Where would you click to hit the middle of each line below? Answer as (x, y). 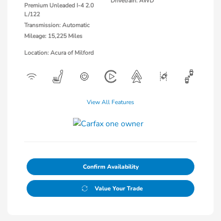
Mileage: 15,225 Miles (53, 36)
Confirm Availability (110, 166)
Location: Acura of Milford (59, 53)
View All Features (110, 102)
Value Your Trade (119, 188)
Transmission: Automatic (57, 25)
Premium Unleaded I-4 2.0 (59, 5)
